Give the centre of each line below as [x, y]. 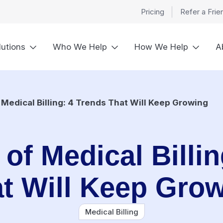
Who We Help [80, 47]
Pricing [153, 12]
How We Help [161, 47]
